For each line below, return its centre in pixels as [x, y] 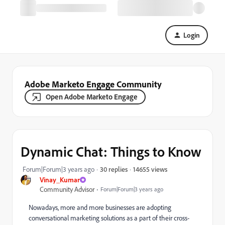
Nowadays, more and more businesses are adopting [100, 207]
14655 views [150, 169]
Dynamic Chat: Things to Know [111, 151]
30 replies [114, 169]
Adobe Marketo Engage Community [93, 84]
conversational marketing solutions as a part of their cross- [109, 218]
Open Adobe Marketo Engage [92, 97]
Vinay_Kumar [60, 180]
